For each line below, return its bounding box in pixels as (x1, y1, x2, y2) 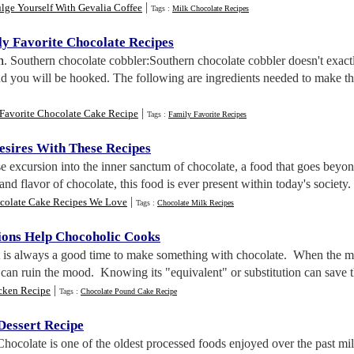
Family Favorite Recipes (168, 110, 247, 119)
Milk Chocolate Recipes (172, 4, 249, 13)
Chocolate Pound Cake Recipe (81, 287, 177, 296)
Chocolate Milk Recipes (157, 198, 234, 207)
